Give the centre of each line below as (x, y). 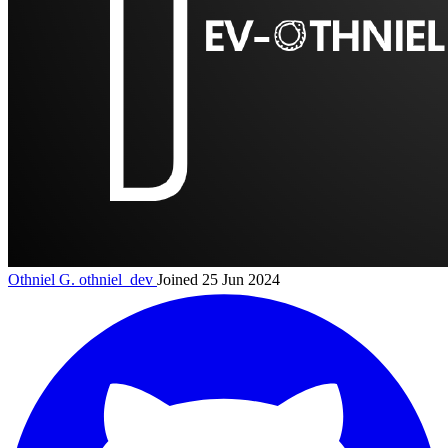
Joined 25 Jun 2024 (218, 280)
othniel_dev (116, 280)
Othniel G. (43, 280)
